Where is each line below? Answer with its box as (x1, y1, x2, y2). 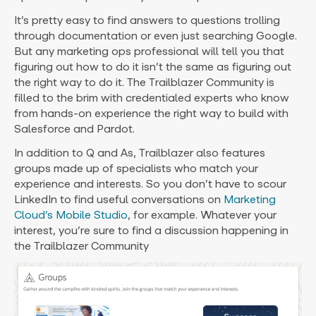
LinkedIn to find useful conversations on (14, 192, 224, 206)
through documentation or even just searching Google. (14, 28, 297, 42)
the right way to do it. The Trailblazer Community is (14, 75, 274, 89)
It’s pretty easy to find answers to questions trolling (14, 13, 280, 27)
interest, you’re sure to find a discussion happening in (14, 223, 288, 237)
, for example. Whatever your (128, 207, 276, 221)
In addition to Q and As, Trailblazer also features (14, 145, 265, 159)
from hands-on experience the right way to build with (14, 106, 288, 120)
